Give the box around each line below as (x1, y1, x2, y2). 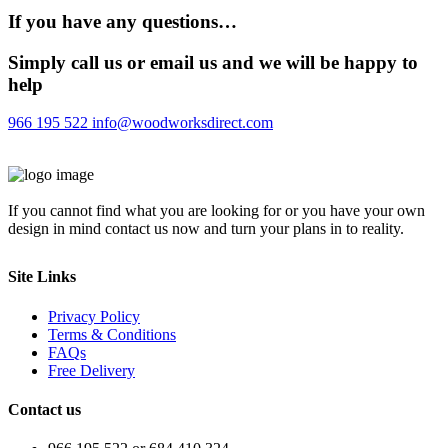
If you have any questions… (8, 10, 237, 32)
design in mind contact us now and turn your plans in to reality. (8, 220, 404, 238)
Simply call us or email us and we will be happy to (8, 51, 418, 73)
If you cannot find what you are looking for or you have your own (8, 202, 425, 220)
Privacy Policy (48, 307, 140, 325)
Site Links (8, 268, 76, 286)
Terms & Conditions (48, 325, 176, 343)
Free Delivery (48, 361, 135, 379)
